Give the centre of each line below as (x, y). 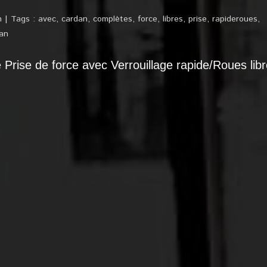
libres (173, 19)
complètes (113, 19)
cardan (74, 19)
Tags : (23, 19)
